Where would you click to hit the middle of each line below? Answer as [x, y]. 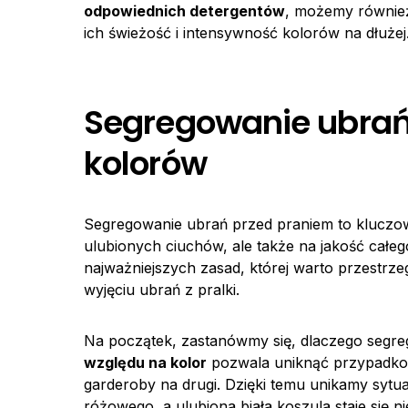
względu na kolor [145, 362]
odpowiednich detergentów [184, 11]
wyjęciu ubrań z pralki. [162, 290]
